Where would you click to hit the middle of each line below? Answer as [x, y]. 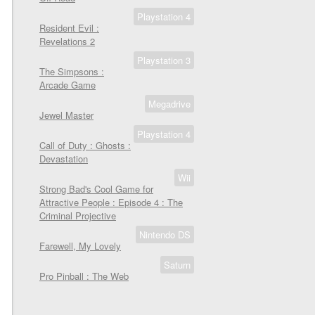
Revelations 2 [67, 41]
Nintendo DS [165, 234]
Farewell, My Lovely [80, 246]
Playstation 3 [164, 60]
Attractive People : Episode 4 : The [111, 202]
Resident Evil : [69, 28]
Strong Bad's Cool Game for [96, 189]
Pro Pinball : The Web [84, 276]
